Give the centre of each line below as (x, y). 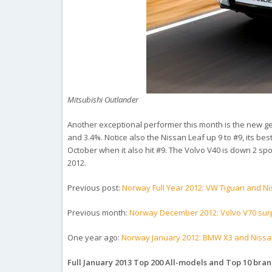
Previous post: (95, 188)
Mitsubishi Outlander (103, 100)
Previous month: (99, 212)
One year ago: (95, 237)
